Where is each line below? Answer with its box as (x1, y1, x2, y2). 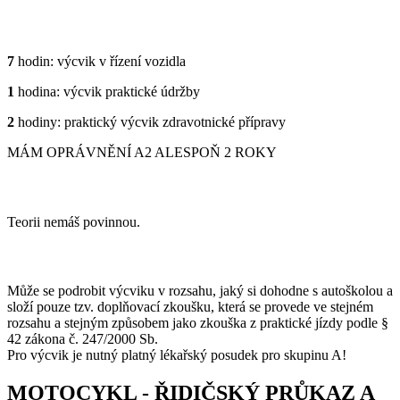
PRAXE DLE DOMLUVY (7, 246, 203, 266)
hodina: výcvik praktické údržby (14, 84, 200, 100)
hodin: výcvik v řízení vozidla (14, 54, 186, 70)
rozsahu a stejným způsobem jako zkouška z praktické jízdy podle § (7, 315, 388, 331)
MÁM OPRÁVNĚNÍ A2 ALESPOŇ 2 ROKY (7, 145, 277, 161)
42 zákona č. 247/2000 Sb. (7, 331, 158, 347)
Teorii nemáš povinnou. (7, 213, 140, 229)
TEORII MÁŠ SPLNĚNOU (7, 178, 211, 197)
